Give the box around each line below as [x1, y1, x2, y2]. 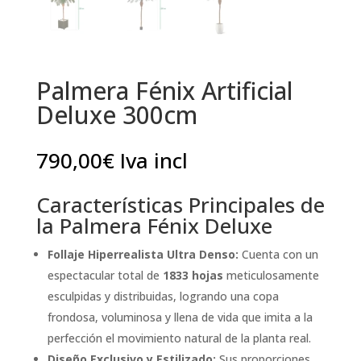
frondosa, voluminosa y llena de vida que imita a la [47, 309, 313, 325]
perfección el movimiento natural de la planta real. [47, 330, 311, 346]
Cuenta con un [238, 246, 318, 262]
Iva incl [119, 145, 188, 175]
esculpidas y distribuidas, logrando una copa [47, 288, 279, 304]
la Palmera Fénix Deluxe [35, 210, 278, 240]
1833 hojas [162, 267, 223, 283]
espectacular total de [47, 267, 163, 283]
